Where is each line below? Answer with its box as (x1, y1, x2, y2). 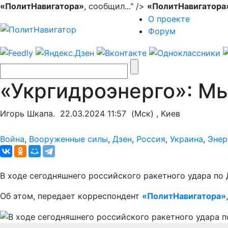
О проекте (148, 14, 190, 24)
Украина (170, 133, 203, 144)
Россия (136, 133, 165, 144)
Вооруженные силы (29, 133, 108, 144)
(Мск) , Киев (126, 108, 180, 119)
